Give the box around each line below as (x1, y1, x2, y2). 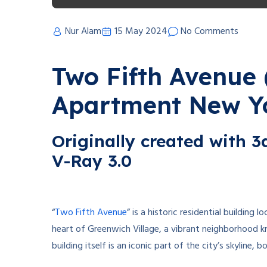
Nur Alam (65, 24, 101, 40)
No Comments (181, 24, 238, 40)
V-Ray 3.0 (52, 150, 132, 172)
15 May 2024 (114, 24, 167, 40)
